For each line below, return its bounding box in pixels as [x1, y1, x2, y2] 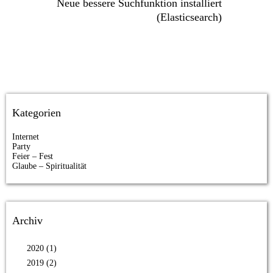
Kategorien [12, 106, 61, 119]
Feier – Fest [12, 151, 53, 161]
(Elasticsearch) [157, 10, 222, 23]
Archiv [12, 214, 43, 227]
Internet [12, 132, 39, 141]
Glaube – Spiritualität [12, 161, 87, 171]
